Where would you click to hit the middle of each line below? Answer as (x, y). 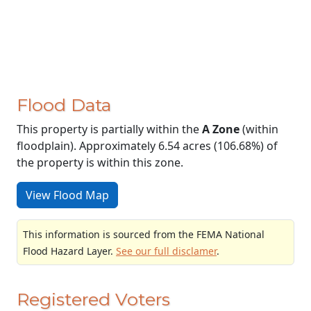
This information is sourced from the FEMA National (144, 234)
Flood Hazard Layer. (69, 251)
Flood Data (64, 104)
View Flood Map (67, 195)
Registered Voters (93, 299)
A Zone (221, 129)
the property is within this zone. (100, 162)
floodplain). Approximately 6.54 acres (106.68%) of (147, 145)
